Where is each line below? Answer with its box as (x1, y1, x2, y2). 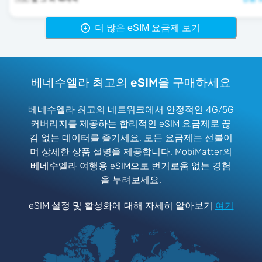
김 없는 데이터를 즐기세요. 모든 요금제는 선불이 (29, 132, 233, 144)
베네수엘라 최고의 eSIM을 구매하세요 (31, 75, 231, 89)
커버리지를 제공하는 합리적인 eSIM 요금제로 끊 (30, 118, 232, 130)
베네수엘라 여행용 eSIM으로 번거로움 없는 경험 (30, 160, 232, 172)
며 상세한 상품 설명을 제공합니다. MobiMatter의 (29, 146, 232, 158)
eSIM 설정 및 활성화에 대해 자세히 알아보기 (28, 200, 213, 212)
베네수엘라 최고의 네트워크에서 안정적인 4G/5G (27, 104, 234, 116)
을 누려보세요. (100, 174, 161, 186)
